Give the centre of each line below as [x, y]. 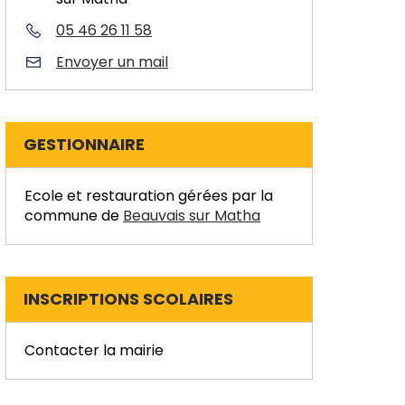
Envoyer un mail [112, 61]
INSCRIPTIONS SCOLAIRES [128, 298]
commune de [74, 215]
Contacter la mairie [94, 350]
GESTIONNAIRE [84, 144]
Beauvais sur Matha [192, 215]
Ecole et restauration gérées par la [149, 195]
